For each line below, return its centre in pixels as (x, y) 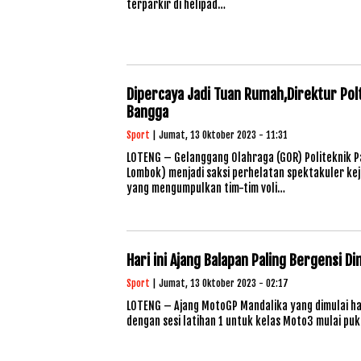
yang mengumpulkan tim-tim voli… (206, 188)
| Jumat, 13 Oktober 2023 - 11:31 (219, 135)
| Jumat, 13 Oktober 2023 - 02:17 (219, 283)
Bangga (147, 112)
